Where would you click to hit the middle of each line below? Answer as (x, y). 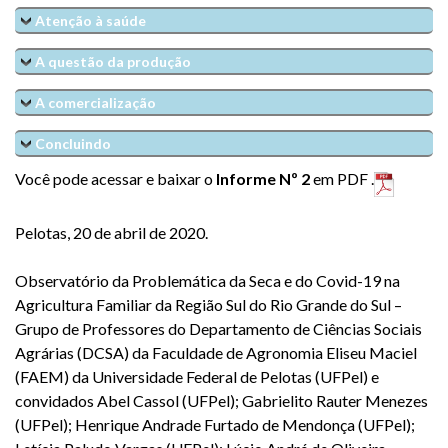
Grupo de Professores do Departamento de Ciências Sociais (218, 328)
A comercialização (95, 102)
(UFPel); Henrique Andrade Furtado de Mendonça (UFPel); (215, 424)
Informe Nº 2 (264, 178)
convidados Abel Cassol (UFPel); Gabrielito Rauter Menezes (221, 400)
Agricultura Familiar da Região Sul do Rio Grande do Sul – (208, 304)
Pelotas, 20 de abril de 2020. (111, 232)
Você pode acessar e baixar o (115, 178)
